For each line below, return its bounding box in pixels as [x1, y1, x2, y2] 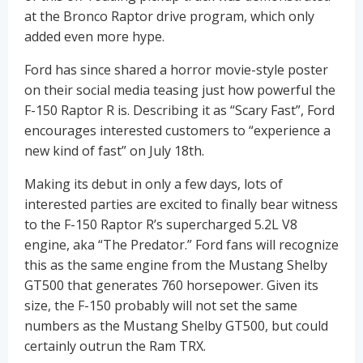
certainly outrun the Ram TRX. [24, 337, 206, 356]
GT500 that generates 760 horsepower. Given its [24, 276, 318, 295]
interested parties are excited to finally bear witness [24, 195, 338, 214]
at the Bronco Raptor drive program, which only [24, 7, 314, 26]
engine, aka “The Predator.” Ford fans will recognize [24, 236, 339, 254]
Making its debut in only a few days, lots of [24, 175, 283, 194]
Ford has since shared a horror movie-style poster [24, 61, 328, 79]
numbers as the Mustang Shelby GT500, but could [24, 317, 328, 335]
